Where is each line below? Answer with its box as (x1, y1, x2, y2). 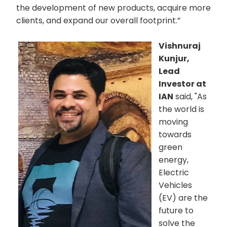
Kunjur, (159, 52, 190, 64)
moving (159, 116, 188, 128)
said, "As (173, 90, 207, 102)
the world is (159, 103, 205, 115)
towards (159, 128, 192, 140)
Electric (159, 166, 190, 178)
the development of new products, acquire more (16, 2, 211, 14)
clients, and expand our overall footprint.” (16, 14, 180, 26)
